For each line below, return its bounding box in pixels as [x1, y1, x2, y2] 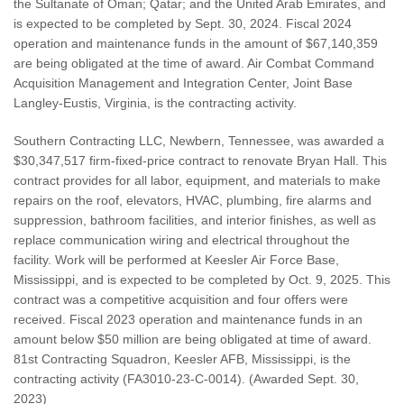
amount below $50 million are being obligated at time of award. [14, 332, 372, 347]
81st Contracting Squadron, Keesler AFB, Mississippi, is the [14, 352, 351, 367]
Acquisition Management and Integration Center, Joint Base [14, 76, 353, 91]
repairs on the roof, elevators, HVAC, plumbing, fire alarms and [14, 193, 372, 208]
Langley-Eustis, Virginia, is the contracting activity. [14, 96, 300, 111]
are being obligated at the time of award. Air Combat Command [14, 56, 374, 71]
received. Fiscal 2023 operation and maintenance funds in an [14, 312, 363, 327]
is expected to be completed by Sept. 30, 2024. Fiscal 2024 [14, 16, 352, 32]
